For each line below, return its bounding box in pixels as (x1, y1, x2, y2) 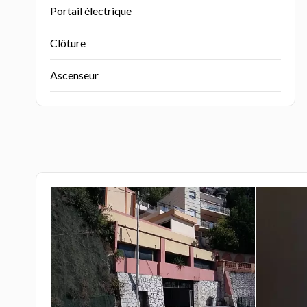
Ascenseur (50, 69, 99, 82)
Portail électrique (50, 4, 132, 17)
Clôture (50, 36, 86, 49)
